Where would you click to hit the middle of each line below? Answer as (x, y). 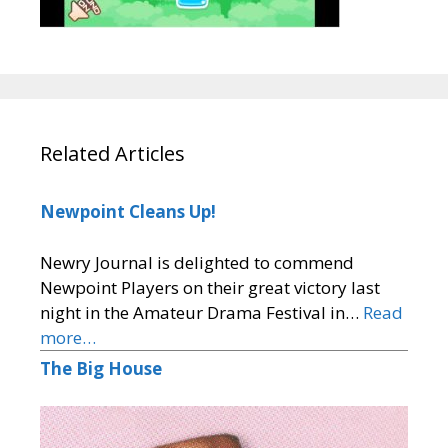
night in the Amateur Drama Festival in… (201, 312)
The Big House (101, 368)
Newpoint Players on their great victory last (210, 287)
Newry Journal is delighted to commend (197, 262)
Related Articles (112, 154)
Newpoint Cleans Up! (128, 212)
